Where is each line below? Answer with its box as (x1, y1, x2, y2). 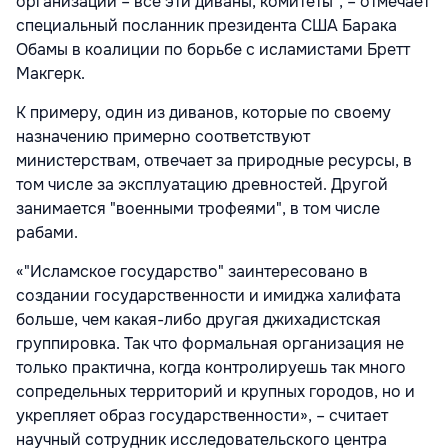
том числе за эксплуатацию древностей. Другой (16, 173, 388, 195)
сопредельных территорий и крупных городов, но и (16, 380, 415, 402)
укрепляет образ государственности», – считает (16, 404, 388, 426)
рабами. (16, 221, 78, 243)
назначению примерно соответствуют (16, 125, 310, 147)
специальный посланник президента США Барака (16, 14, 397, 36)
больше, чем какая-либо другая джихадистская (16, 308, 381, 330)
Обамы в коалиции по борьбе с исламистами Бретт (16, 38, 410, 60)
